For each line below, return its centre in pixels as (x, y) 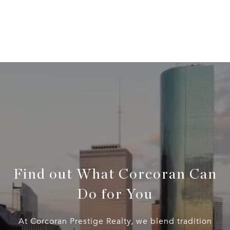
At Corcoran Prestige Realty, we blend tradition (115, 221)
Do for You (115, 194)
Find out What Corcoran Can (115, 174)
